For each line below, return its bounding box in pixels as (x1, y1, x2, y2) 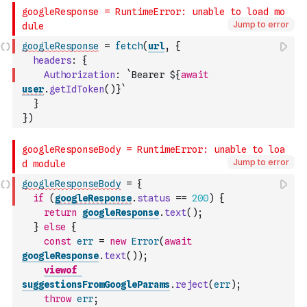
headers (33, 55, 71, 66)
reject (175, 279, 208, 290)
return (44, 207, 77, 218)
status (137, 193, 170, 204)
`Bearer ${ (126, 69, 181, 80)
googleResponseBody (22, 178, 121, 189)
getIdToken (49, 84, 104, 95)
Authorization (44, 69, 115, 80)
